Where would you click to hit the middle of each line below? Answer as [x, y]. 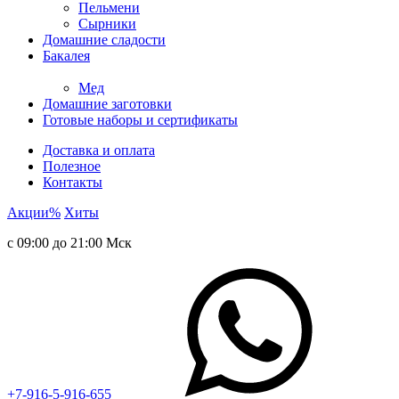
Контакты [73, 182]
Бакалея [66, 56]
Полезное [72, 166]
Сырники [107, 24]
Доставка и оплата [99, 150]
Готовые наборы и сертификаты [140, 120]
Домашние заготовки [107, 104]
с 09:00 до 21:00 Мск [69, 243]
